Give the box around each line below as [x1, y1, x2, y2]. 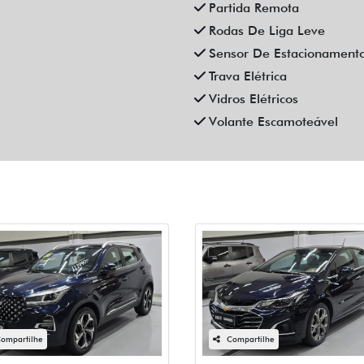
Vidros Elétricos [209, 90, 298, 106]
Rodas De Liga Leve [209, 22, 325, 38]
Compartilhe [227, 333, 275, 344]
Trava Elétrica [209, 67, 287, 84]
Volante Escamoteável [209, 113, 338, 129]
